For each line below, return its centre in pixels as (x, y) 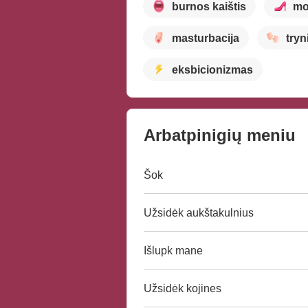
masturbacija (206, 38)
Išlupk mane (173, 250)
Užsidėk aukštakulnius (199, 212)
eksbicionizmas (212, 69)
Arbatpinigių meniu (220, 135)
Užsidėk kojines (183, 288)
